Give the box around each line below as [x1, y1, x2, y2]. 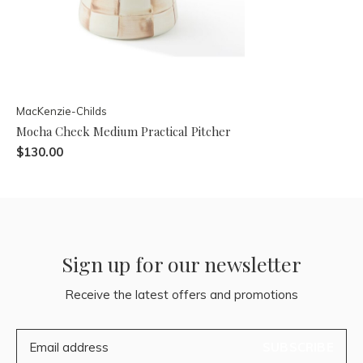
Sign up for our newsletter [62, 250, 301, 277]
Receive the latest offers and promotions [65, 286, 298, 302]
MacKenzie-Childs [16, 104, 107, 117]
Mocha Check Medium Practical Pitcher [16, 122, 231, 139]
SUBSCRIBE [263, 339, 334, 355]
